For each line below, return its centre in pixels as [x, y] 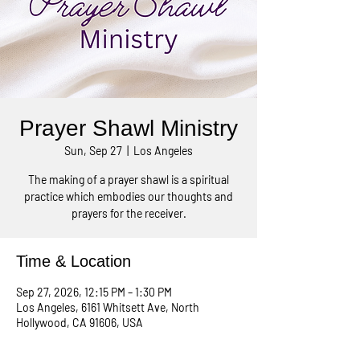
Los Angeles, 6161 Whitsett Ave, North [108, 307]
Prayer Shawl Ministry [129, 128]
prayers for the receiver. [129, 213]
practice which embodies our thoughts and [129, 196]
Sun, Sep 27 [93, 151]
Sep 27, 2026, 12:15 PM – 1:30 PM [94, 292]
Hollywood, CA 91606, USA [80, 323]
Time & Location [74, 261]
